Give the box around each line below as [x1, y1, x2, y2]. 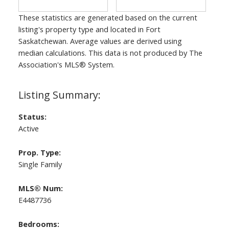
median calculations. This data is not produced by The [18, 48, 202, 58]
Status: [18, 111, 47, 122]
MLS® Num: [18, 183, 63, 194]
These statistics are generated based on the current [18, 12, 197, 23]
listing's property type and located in [18, 24, 146, 35]
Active [18, 123, 39, 134]
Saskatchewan [18, 36, 66, 47]
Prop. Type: [18, 147, 61, 158]
